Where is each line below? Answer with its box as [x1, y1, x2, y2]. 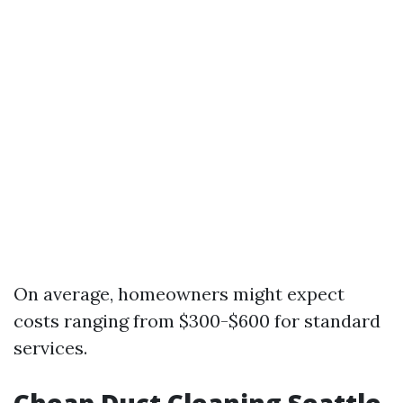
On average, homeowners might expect [13, 282, 345, 305]
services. [13, 336, 87, 359]
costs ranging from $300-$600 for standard [13, 309, 381, 332]
